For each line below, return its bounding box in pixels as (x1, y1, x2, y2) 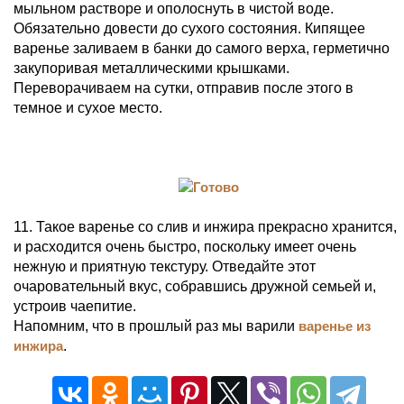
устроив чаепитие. (14, 298, 136, 314)
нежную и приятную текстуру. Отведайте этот (14, 259, 316, 274)
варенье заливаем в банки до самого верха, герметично (14, 41, 390, 56)
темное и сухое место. (14, 100, 162, 115)
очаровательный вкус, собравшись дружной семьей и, (14, 279, 376, 294)
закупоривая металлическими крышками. (14, 60, 289, 76)
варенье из (298, 318, 371, 334)
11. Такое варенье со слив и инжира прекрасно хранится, (14, 219, 397, 234)
